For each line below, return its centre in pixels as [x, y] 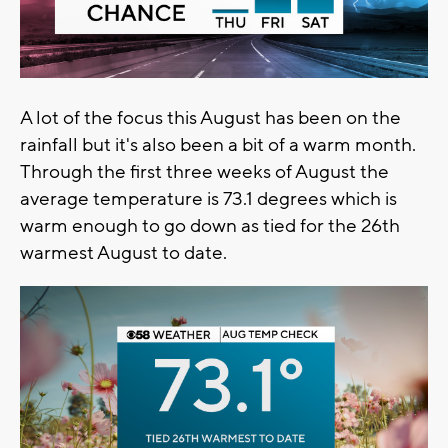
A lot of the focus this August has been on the [210, 117]
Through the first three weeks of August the [204, 171]
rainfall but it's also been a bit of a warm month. [218, 144]
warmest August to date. [123, 252]
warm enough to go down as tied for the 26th [210, 225]
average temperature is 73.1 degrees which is [208, 198]
